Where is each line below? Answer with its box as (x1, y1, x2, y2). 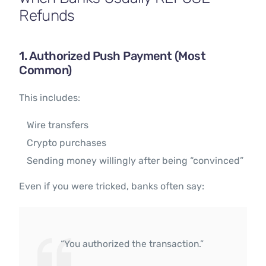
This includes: (19, 92, 81, 104)
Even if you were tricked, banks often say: (19, 180, 205, 192)
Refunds (19, 7, 75, 26)
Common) (19, 63, 72, 78)
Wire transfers (27, 119, 89, 131)
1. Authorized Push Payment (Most (19, 49, 206, 64)
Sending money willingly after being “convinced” (27, 155, 244, 167)
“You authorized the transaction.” (61, 238, 204, 250)
